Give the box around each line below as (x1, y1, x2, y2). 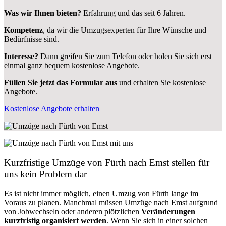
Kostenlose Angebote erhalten (4, 104, 99, 114)
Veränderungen (141, 207, 195, 216)
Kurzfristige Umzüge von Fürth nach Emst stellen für (4, 157, 209, 168)
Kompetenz (4, 26, 43, 35)
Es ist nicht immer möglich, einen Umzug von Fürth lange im (4, 189, 198, 198)
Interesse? (4, 52, 38, 61)
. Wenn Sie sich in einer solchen (106, 216, 208, 225)
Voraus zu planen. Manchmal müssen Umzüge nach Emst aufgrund (4, 198, 218, 207)
